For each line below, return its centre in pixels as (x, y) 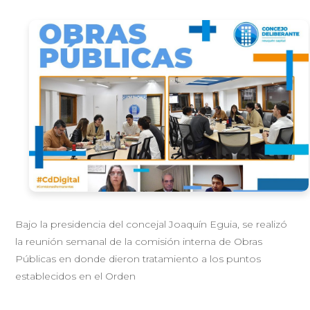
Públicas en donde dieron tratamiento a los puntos (138, 259)
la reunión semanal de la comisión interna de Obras (139, 242)
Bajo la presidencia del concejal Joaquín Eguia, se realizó (152, 225)
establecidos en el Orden (76, 276)
